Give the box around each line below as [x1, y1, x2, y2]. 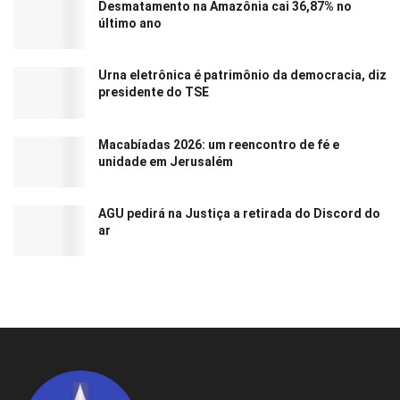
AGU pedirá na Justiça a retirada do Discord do [98, 205, 380, 221]
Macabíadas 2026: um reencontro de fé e [98, 137, 339, 152]
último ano [98, 16, 162, 31]
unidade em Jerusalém [98, 154, 233, 169]
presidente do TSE [98, 85, 209, 100]
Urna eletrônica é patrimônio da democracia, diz [98, 68, 387, 83]
